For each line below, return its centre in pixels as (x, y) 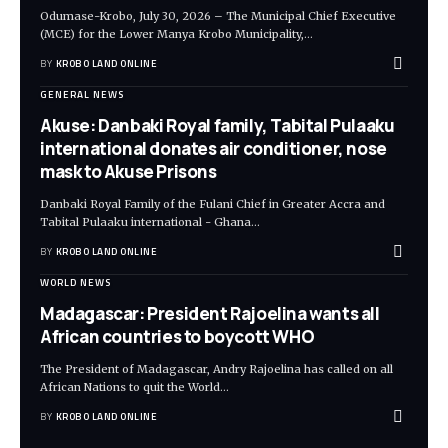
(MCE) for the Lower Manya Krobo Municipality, (172, 33)
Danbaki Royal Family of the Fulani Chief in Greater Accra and (212, 203)
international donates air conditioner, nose (213, 148)
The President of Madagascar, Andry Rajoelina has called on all (216, 368)
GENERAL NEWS (82, 94)
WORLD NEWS (75, 282)
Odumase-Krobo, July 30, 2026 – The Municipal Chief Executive (218, 15)
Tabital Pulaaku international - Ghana (145, 221)
